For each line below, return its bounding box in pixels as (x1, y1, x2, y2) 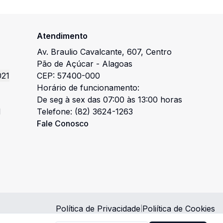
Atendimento (37, 31, 88, 41)
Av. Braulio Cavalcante (37, 47, 122, 57)
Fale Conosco (37, 118, 89, 128)
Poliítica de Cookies (142, 204, 215, 214)
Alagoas (102, 59, 133, 69)
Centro (146, 47, 172, 57)
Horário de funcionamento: (37, 83, 140, 93)
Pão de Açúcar (37, 59, 94, 69)
